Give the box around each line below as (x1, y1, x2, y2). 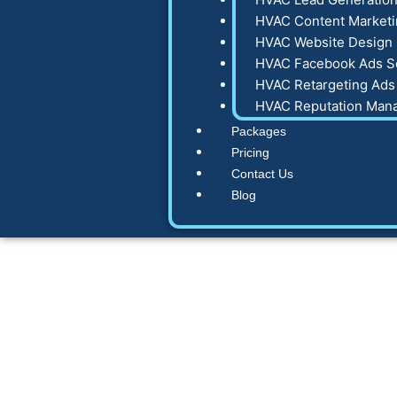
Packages (231, 123, 286, 138)
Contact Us (231, 166, 293, 181)
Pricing (231, 144, 269, 160)
